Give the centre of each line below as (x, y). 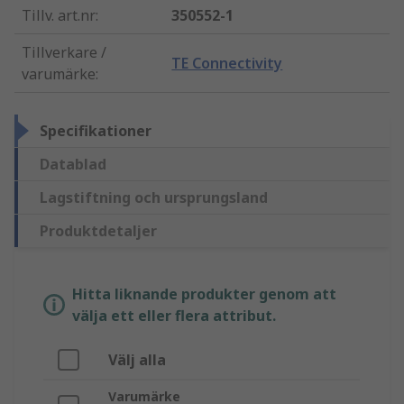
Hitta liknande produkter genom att (204, 294)
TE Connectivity (227, 64)
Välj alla (137, 360)
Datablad (73, 165)
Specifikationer (96, 131)
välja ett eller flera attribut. (174, 316)
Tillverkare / (64, 53)
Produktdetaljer (98, 231)
